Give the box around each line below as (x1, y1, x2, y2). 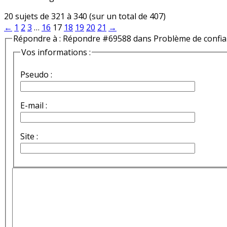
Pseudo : (20, 69, 52, 80)
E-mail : (20, 100, 47, 111)
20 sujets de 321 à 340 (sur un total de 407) (4, 10, 166, 22)
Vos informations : (21, 47, 91, 58)
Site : (20, 131, 38, 142)
